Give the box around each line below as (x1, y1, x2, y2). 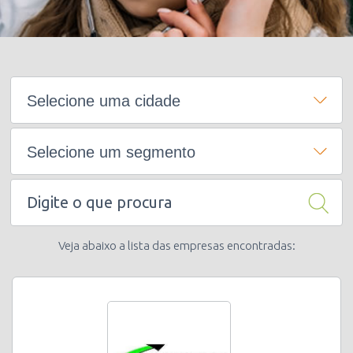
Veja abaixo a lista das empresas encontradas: (58, 239, 295, 252)
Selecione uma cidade (27, 92, 180, 110)
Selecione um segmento (27, 143, 195, 161)
